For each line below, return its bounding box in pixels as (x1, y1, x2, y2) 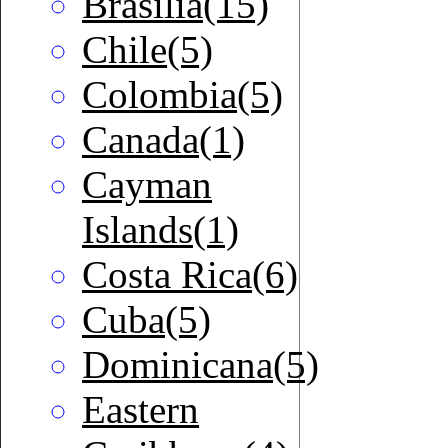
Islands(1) (82, 208, 239, 252)
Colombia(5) (82, 73, 283, 117)
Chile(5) (82, 28, 213, 72)
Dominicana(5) (82, 343, 319, 387)
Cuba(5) (82, 298, 211, 342)
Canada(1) (82, 118, 245, 162)
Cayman (82, 163, 212, 207)
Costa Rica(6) (82, 253, 298, 297)
